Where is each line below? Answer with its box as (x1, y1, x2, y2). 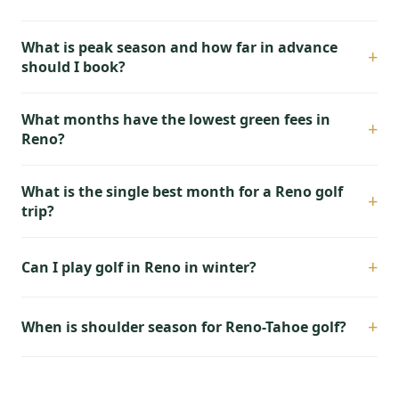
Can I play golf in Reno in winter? (21, 257, 256, 277)
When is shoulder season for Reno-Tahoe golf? (21, 317, 347, 337)
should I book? (21, 57, 126, 77)
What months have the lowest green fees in (21, 110, 330, 129)
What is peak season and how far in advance (21, 37, 338, 57)
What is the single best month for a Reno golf (21, 182, 343, 201)
